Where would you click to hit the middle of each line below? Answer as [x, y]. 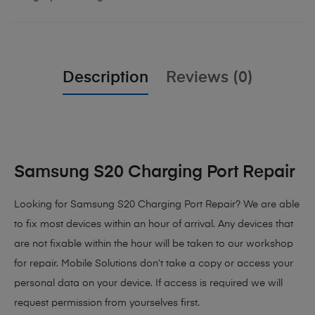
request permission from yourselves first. [107, 303]
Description [105, 78]
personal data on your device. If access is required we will [148, 284]
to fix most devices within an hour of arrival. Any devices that [154, 225]
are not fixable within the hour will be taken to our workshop [154, 244]
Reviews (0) [209, 78]
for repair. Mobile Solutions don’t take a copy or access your [154, 264]
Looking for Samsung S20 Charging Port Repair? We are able [157, 205]
